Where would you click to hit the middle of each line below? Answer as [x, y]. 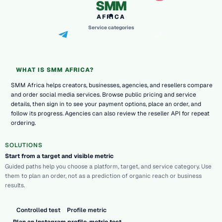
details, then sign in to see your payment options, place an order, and [106, 104]
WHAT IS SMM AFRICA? [55, 70]
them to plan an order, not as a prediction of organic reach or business [103, 176]
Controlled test [38, 210]
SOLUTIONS [24, 145]
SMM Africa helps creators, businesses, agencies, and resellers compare [112, 85]
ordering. [23, 123]
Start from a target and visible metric [59, 156]
